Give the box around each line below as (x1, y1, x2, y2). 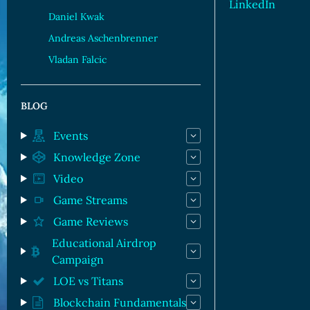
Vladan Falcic (48, 53, 107, 66)
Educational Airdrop (52, 236, 157, 250)
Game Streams (53, 193, 127, 207)
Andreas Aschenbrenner (48, 32, 158, 44)
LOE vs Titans (53, 274, 123, 288)
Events (53, 129, 88, 143)
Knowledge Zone (53, 150, 140, 164)
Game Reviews (53, 215, 128, 228)
